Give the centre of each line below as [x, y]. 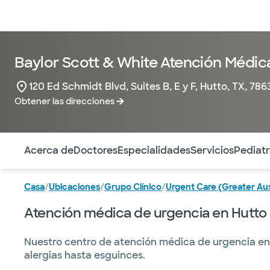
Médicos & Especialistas [82, 16]
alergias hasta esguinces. [85, 255]
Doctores [96, 150]
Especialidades [154, 150]
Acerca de [49, 150]
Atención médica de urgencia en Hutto [145, 213]
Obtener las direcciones [64, 101]
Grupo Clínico [133, 187]
